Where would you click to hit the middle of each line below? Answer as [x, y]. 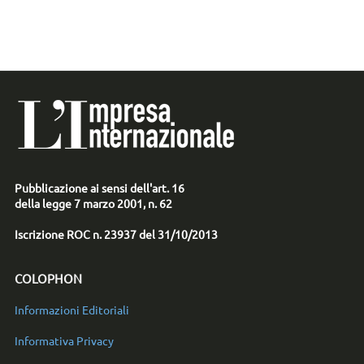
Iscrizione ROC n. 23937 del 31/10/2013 [116, 234]
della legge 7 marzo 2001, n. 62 [93, 204]
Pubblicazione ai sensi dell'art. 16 [99, 188]
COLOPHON [48, 279]
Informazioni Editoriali [71, 310]
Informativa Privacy [64, 341]
